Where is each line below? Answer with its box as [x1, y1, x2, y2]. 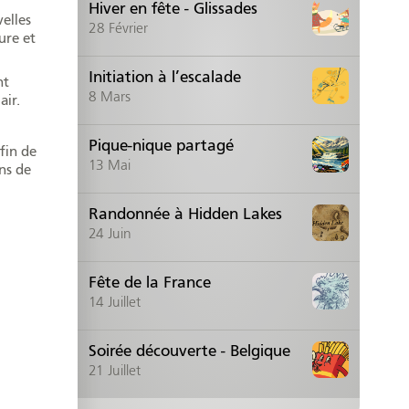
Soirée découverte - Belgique [89, 341, 291, 361]
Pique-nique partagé [89, 135, 235, 155]
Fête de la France [89, 272, 212, 292]
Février [109, 19, 149, 37]
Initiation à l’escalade [89, 67, 242, 87]
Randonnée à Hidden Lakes [89, 204, 283, 224]
